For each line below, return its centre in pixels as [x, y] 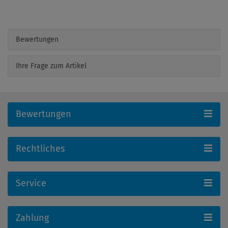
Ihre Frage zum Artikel [51, 66]
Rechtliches [40, 148]
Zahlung [32, 218]
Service [31, 183]
